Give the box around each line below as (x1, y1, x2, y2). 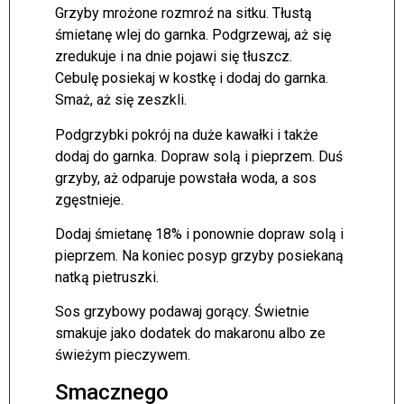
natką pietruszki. (55, 269, 159, 287)
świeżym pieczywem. (55, 346, 190, 364)
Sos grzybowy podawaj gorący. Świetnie (55, 303, 309, 321)
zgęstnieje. (55, 190, 124, 208)
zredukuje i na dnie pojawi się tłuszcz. (55, 48, 292, 66)
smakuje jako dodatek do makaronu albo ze (55, 325, 326, 343)
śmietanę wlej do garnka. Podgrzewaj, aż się (55, 26, 331, 44)
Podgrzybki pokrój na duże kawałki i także (55, 125, 318, 143)
